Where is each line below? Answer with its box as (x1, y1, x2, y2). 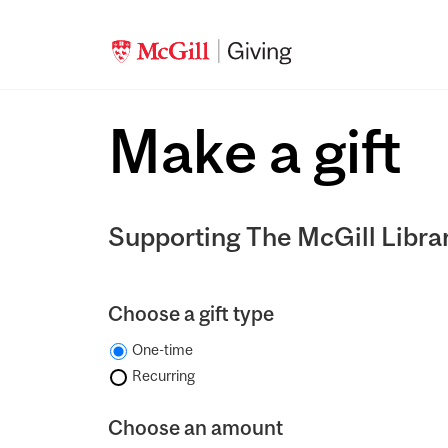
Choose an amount (108, 416, 283, 439)
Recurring (128, 367, 195, 384)
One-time (128, 341, 193, 358)
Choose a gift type (108, 302, 274, 325)
